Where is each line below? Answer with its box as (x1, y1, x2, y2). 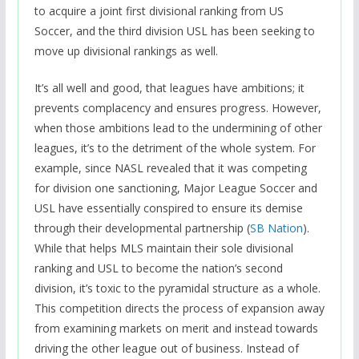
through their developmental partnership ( (34, 220, 250, 236)
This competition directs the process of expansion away (34, 300, 325, 316)
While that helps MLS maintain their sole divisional (34, 240, 293, 256)
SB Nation (249, 220, 303, 236)
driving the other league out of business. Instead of (34, 340, 299, 356)
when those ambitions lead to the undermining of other (34, 119, 322, 135)
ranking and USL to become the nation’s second (34, 260, 283, 276)
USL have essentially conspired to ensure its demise (34, 200, 303, 216)
